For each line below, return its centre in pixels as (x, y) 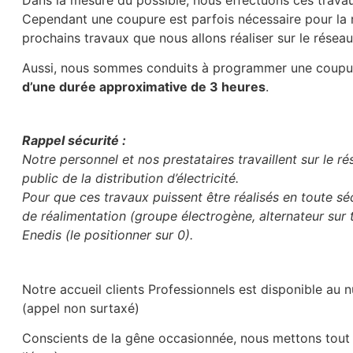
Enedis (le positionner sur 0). (108, 235)
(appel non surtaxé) (81, 308)
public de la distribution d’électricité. (131, 178)
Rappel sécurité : (74, 141)
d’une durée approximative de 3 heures (144, 87)
